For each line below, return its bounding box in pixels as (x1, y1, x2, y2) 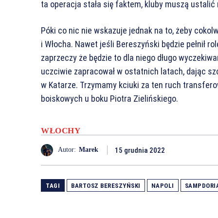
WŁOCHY (41, 126, 80, 135)
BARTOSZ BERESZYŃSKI (71, 182, 141, 189)
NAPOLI (151, 182, 174, 189)
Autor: (58, 146, 76, 154)
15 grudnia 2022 (115, 145, 165, 155)
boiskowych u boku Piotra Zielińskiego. (41, 93, 178, 104)
